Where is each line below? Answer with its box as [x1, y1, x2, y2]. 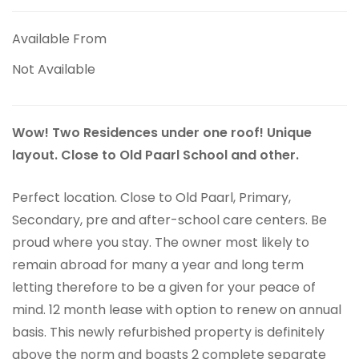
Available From [12, 29, 107, 48]
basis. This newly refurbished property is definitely [12, 322, 325, 341]
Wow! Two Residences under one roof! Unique [12, 123, 312, 142]
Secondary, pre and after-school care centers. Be [12, 210, 327, 229]
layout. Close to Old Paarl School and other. [12, 145, 299, 164]
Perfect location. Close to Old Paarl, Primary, [12, 188, 291, 207]
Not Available [12, 59, 95, 79]
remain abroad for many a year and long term [12, 255, 304, 274]
